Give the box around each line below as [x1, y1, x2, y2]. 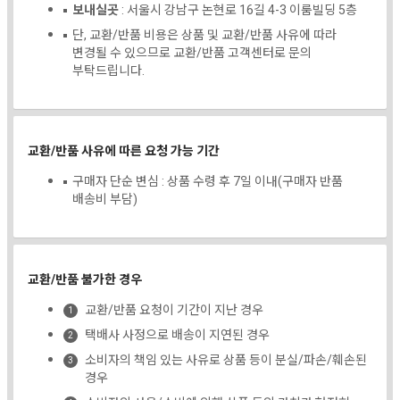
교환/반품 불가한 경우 [28, 270, 142, 289]
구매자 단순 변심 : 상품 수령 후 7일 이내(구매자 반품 [72, 171, 343, 191]
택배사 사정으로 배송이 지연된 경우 [85, 325, 270, 345]
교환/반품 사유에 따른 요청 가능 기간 [28, 141, 220, 161]
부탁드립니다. [72, 61, 145, 80]
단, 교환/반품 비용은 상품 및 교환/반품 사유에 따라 [72, 25, 337, 45]
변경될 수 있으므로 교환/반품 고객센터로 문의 [72, 43, 312, 62]
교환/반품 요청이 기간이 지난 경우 [85, 300, 263, 320]
